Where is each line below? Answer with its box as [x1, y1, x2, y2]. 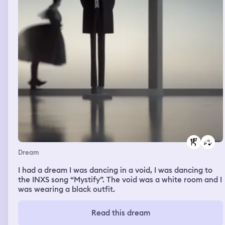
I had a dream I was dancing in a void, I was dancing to [18, 165, 212, 175]
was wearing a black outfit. [18, 184, 115, 194]
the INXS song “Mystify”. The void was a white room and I [18, 174, 222, 185]
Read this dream [91, 207, 150, 218]
